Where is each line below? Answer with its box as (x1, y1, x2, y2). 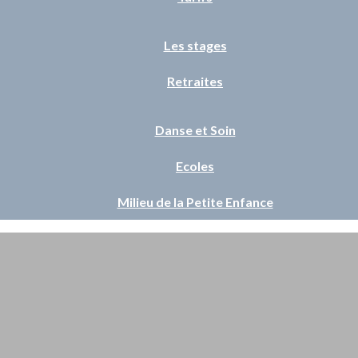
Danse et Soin (154, 122, 236, 137)
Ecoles (176, 158, 214, 173)
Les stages (163, 38, 227, 53)
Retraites (167, 74, 223, 89)
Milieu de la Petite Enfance (117, 194, 273, 209)
